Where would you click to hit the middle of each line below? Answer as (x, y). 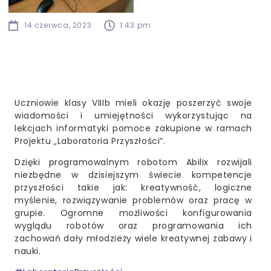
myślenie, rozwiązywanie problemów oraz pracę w (133, 201)
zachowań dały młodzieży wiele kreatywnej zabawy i (133, 239)
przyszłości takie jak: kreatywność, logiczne (133, 188)
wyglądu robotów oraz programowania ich (133, 226)
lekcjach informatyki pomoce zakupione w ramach (133, 129)
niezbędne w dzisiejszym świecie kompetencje (133, 175)
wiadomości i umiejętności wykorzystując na (133, 116)
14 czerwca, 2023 (58, 25)
